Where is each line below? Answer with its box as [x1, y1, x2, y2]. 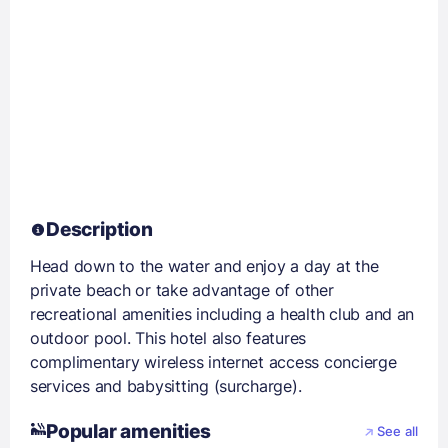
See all [377, 423, 418, 439]
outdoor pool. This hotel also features [30, 328, 307, 348]
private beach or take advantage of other [30, 280, 334, 300]
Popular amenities [46, 420, 211, 443]
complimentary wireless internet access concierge [30, 352, 397, 372]
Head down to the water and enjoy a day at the [30, 256, 379, 276]
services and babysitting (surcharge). [30, 376, 302, 396]
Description [46, 218, 153, 241]
